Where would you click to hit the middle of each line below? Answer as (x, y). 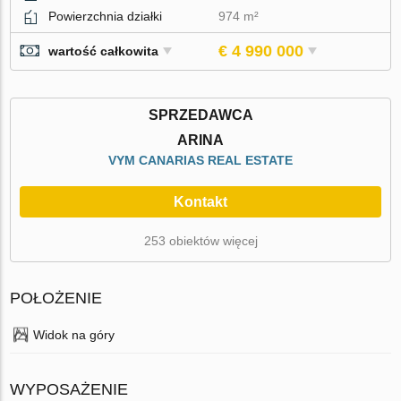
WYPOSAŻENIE (69, 389)
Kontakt (200, 201)
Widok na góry (74, 334)
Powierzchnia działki (106, 16)
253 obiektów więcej (200, 240)
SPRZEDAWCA (200, 115)
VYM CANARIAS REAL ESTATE (200, 160)
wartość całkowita (104, 51)
